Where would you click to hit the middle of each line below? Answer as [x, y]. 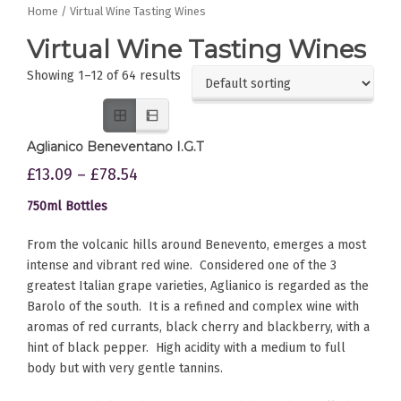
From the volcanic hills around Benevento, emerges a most [196, 244]
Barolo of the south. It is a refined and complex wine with [193, 306]
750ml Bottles [67, 206]
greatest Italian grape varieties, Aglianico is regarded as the [198, 286]
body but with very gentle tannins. [125, 368]
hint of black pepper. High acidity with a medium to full [186, 347]
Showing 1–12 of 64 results [104, 75]
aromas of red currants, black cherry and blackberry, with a [198, 327]
